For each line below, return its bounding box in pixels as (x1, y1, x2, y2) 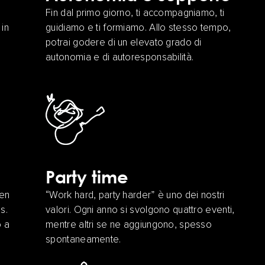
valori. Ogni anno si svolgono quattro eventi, (46, 205, 235, 216)
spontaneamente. (46, 235, 121, 245)
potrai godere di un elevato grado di (46, 38, 202, 49)
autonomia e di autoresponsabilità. (46, 53, 194, 63)
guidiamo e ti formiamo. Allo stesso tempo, (46, 23, 231, 34)
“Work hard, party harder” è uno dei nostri (46, 190, 225, 201)
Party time (46, 166, 129, 188)
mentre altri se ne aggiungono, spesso (46, 220, 212, 231)
